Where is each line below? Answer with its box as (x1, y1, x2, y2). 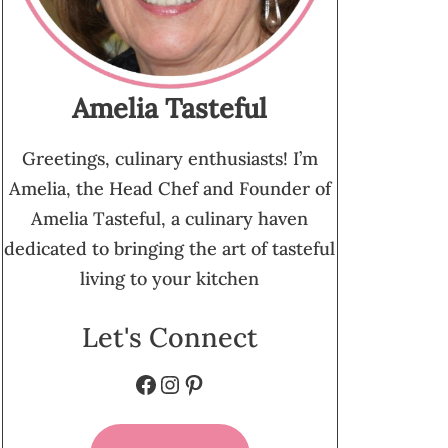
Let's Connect (81, 320, 258, 355)
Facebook (132, 367, 238, 399)
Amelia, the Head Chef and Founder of (8, 177, 331, 201)
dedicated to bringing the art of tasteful (4, 237, 336, 261)
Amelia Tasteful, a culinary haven (31, 207, 309, 231)
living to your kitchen (80, 267, 260, 291)
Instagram (156, 367, 271, 399)
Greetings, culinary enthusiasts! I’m (21, 147, 318, 171)
